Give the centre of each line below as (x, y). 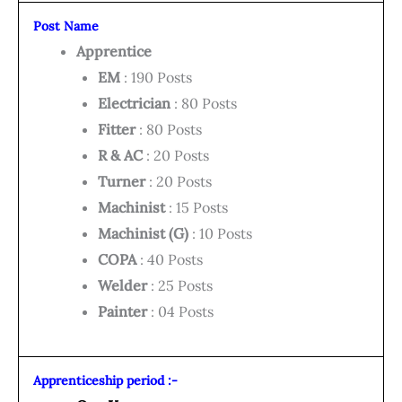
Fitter (117, 130)
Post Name (66, 26)
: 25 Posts (180, 286)
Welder (122, 286)
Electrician (134, 104)
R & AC (120, 156)
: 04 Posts (180, 312)
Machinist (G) (143, 234)
